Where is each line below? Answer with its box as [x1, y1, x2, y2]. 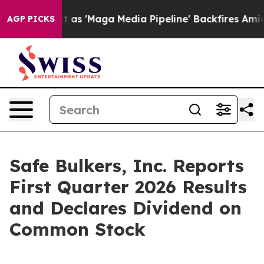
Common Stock [9, 218, 146, 240]
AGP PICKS [7, 14, 55, 24]
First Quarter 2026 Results [9, 176, 247, 198]
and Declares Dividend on [9, 197, 242, 219]
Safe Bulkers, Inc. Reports [9, 154, 244, 177]
